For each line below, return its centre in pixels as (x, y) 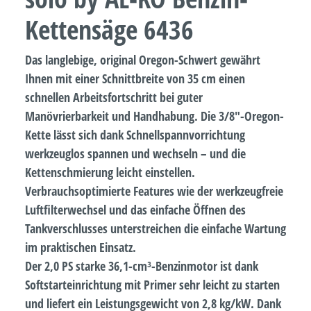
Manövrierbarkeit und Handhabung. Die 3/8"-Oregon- (154, 116)
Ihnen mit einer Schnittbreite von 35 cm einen (135, 78)
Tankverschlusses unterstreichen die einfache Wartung (155, 228)
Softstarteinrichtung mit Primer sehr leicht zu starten (152, 284)
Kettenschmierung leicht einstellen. (110, 172)
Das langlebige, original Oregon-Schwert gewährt (143, 59)
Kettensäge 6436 (109, 29)
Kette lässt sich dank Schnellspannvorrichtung (135, 134)
